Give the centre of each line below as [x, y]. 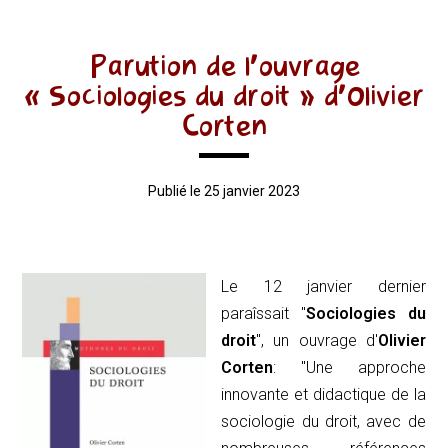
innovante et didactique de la [323, 394]
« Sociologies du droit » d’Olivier [224, 95]
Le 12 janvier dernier [323, 286]
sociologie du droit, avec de [323, 421]
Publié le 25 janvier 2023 [224, 190]
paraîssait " [263, 313]
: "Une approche [349, 367]
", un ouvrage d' [317, 340]
